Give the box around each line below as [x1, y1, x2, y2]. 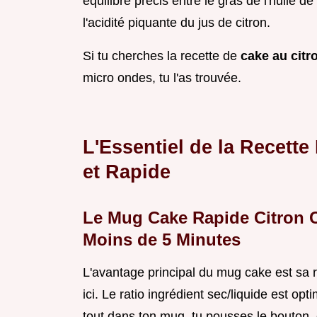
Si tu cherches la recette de [83, 49, 241, 64]
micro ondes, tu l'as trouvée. [83, 71, 241, 86]
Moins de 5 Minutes [83, 230, 241, 250]
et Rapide [83, 161, 171, 183]
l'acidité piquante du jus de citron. [83, 16, 270, 30]
